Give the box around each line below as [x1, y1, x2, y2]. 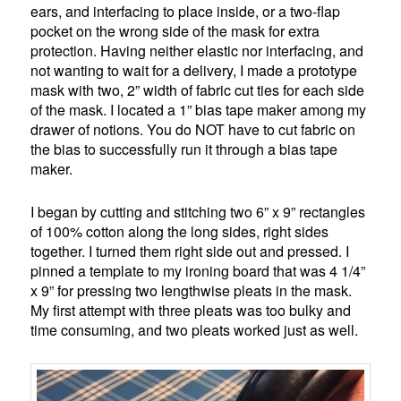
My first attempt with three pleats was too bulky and [30, 300, 352, 321]
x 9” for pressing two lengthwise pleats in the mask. [30, 280, 353, 302]
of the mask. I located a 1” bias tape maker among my [30, 99, 367, 121]
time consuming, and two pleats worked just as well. [30, 320, 359, 341]
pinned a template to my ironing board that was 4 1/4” [30, 260, 366, 282]
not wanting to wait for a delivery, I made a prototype [30, 60, 358, 81]
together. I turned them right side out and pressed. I [30, 241, 350, 262]
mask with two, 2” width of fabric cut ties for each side [30, 80, 365, 101]
